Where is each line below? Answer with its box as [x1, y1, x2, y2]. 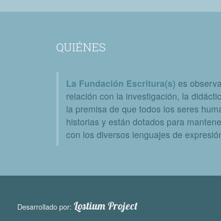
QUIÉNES [56, 39, 106, 54]
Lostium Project [74, 199, 138, 212]
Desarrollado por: [17, 201, 74, 212]
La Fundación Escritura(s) [66, 77, 176, 89]
